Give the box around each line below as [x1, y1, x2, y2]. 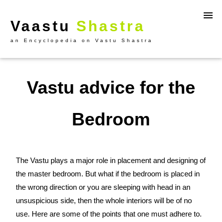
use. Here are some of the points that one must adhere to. [16, 210, 202, 218]
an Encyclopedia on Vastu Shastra [10, 38, 153, 43]
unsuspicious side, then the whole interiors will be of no [16, 196, 192, 205]
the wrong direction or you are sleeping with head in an [16, 183, 190, 191]
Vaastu [10, 18, 76, 34]
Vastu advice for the [27, 77, 195, 98]
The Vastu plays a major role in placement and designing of [16, 156, 206, 165]
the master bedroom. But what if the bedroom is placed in [16, 169, 200, 178]
